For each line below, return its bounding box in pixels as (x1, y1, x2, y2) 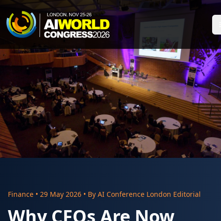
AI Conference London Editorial (98, 189, 201, 199)
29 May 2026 (40, 189, 81, 199)
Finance (8, 189, 34, 199)
